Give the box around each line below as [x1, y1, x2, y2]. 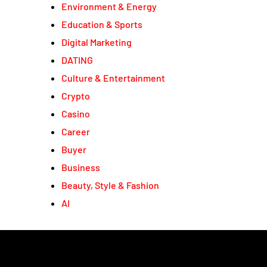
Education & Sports [61, 18, 142, 30]
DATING [61, 54, 93, 66]
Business [61, 161, 100, 173]
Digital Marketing [61, 36, 132, 48]
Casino [61, 107, 90, 119]
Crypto [61, 89, 90, 101]
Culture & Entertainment [61, 72, 165, 83]
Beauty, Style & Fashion [61, 179, 159, 191]
